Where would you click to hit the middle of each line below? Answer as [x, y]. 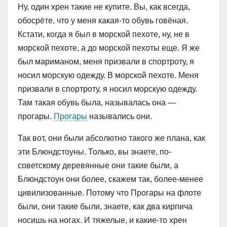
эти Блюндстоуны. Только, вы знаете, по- [94, 152]
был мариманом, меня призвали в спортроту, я [106, 62]
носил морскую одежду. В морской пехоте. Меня [108, 75]
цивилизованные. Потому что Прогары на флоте [109, 193]
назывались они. [120, 117]
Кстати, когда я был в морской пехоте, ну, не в [104, 34]
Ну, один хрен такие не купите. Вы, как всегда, [104, 7]
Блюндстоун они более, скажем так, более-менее [110, 179]
